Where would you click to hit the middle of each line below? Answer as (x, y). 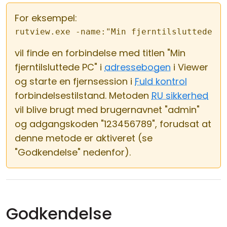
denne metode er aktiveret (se (84, 138)
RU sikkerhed (180, 96)
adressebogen (138, 67)
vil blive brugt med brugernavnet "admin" (107, 110)
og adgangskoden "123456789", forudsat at (113, 124)
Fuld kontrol (161, 81)
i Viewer (190, 67)
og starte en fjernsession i (75, 81)
